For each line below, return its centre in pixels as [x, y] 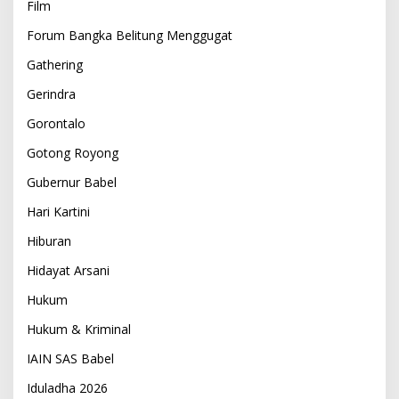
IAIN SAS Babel [70, 358]
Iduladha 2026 [67, 387]
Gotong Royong [73, 152]
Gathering [55, 64]
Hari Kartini [58, 211]
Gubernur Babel [72, 182]
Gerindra [51, 94]
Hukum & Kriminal [79, 329]
